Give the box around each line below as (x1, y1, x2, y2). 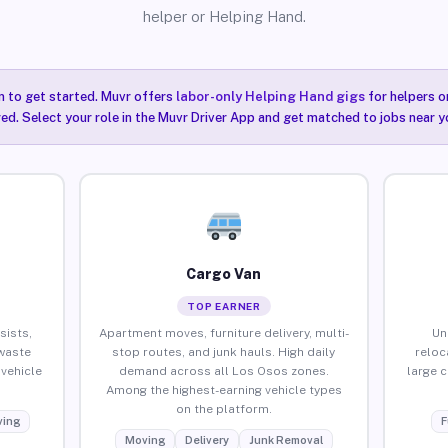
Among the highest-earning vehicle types (105, 382, 342, 397)
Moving (124, 433, 165, 446)
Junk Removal (248, 433, 323, 446)
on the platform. (175, 401, 272, 416)
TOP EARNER (186, 299, 261, 312)
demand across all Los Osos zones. (118, 363, 329, 378)
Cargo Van (186, 265, 262, 282)
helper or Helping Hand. (142, 8, 306, 25)
